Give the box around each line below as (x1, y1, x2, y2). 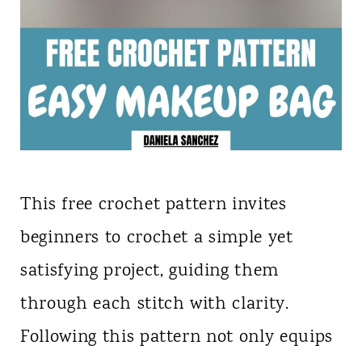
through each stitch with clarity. (19, 292, 289, 318)
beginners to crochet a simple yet (19, 225, 293, 252)
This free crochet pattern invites (19, 192, 287, 219)
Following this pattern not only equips (19, 325, 334, 351)
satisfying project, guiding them (19, 259, 280, 285)
